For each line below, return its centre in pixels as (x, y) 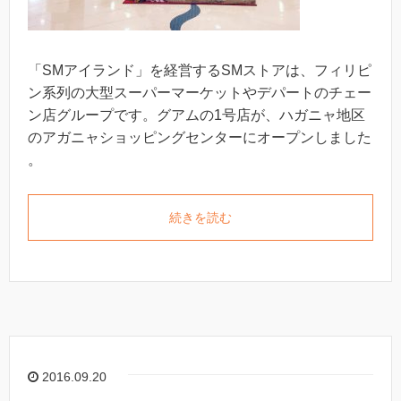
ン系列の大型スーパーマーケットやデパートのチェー (200, 93)
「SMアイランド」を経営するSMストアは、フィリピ (200, 71)
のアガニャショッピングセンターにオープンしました (200, 138)
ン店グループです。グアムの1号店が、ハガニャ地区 (196, 115)
